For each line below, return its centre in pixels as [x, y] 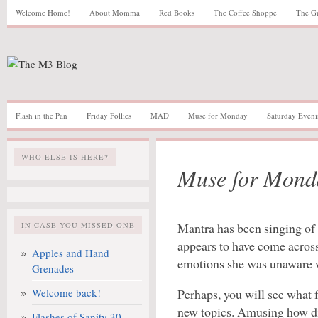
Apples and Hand [71, 253]
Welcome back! [66, 292]
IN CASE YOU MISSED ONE [78, 225]
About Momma [115, 12]
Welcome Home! [43, 12]
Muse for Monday [218, 115]
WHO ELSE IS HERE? [65, 157]
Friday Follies [109, 115]
